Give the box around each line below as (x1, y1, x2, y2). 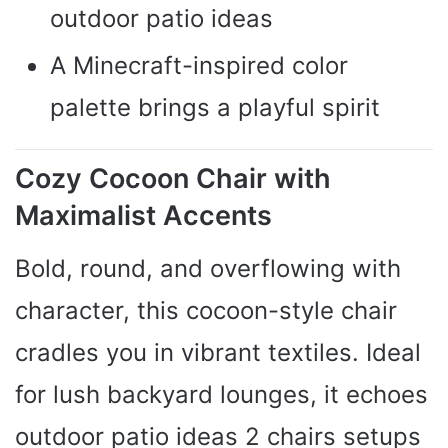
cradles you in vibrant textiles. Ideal (15, 337, 421, 367)
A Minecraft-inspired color (50, 51, 348, 81)
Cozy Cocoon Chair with (15, 162, 331, 196)
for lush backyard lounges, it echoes (15, 379, 428, 409)
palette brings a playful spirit (50, 93, 380, 123)
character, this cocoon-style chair (15, 295, 397, 325)
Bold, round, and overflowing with (15, 253, 401, 283)
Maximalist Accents (15, 199, 272, 233)
